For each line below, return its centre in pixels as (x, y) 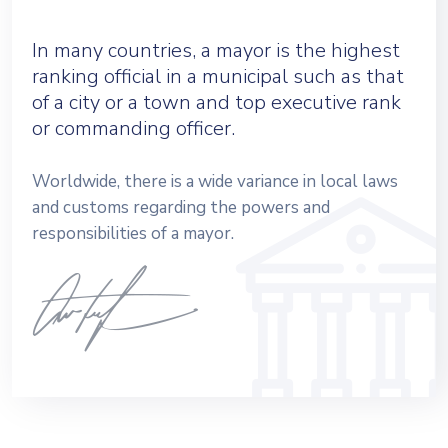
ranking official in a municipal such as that (218, 76)
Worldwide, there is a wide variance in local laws (215, 181)
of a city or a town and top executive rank (216, 102)
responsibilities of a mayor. (133, 233)
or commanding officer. (133, 128)
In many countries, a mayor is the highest (216, 50)
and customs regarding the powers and (181, 207)
